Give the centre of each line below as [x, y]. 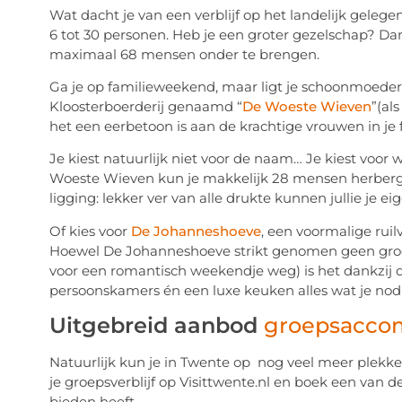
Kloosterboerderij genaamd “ [145, 106]
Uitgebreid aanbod [156, 326]
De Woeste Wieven [306, 106]
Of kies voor [90, 231]
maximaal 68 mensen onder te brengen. [184, 54]
